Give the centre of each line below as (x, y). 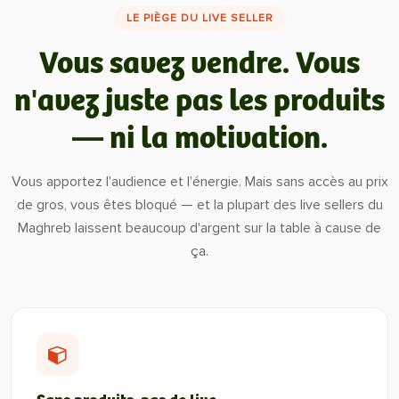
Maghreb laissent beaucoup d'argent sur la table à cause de (199, 228)
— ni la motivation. (199, 139)
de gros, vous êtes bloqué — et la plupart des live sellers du (199, 205)
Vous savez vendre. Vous (199, 64)
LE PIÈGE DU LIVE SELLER (199, 18)
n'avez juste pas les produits (199, 102)
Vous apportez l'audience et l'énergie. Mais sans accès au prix (199, 182)
